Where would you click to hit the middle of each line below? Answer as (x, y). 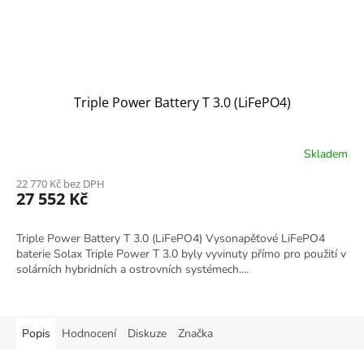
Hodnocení (89, 334)
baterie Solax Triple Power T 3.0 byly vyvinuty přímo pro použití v (181, 254)
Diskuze (147, 334)
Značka (195, 334)
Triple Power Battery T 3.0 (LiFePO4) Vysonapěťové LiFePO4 (171, 239)
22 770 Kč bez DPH (61, 184)
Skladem (326, 154)
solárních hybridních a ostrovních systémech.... (132, 270)
